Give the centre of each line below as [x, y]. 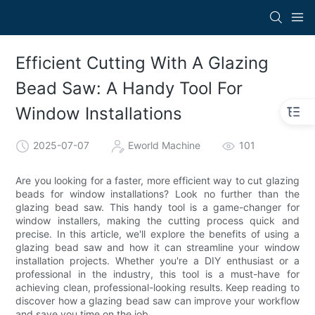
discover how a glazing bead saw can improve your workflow [157, 300]
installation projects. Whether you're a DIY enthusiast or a [157, 260]
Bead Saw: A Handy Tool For [129, 89]
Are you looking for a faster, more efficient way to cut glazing [157, 180]
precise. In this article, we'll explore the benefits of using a [157, 233]
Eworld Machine [165, 145]
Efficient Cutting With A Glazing [142, 63]
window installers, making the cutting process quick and [157, 220]
